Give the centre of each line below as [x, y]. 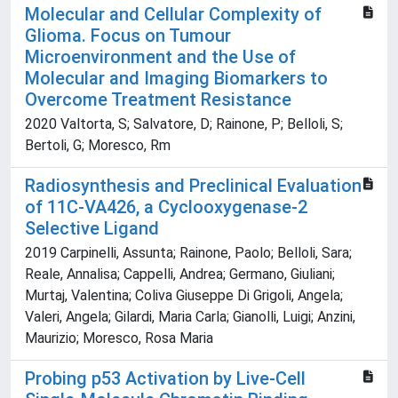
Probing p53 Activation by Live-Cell [165, 379]
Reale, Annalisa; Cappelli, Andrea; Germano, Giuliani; [180, 275]
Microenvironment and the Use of [160, 57]
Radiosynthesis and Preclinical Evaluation [193, 186]
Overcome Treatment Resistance [158, 100]
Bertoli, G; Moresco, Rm [98, 146]
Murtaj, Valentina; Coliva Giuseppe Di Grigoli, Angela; [184, 296]
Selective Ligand [92, 229]
